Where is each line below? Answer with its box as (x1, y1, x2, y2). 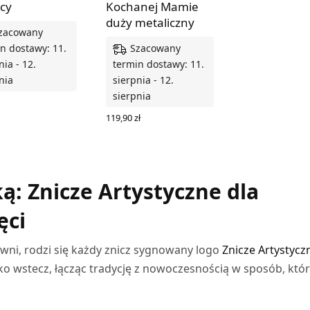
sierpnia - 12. (112, 73, 174, 87)
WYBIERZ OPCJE (105, 122, 174, 135)
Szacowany (129, 42, 181, 55)
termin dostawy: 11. (112, 57, 204, 71)
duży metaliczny (105, 15, 194, 31)
